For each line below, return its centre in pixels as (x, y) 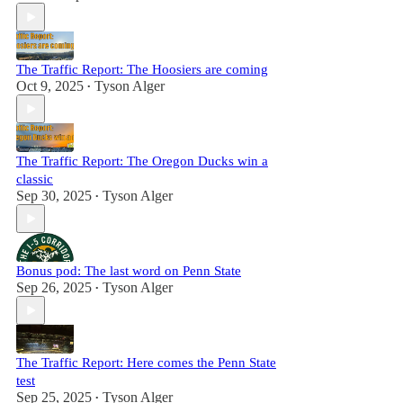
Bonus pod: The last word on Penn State (129, 271)
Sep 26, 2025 (54, 287)
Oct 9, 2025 (50, 86)
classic (35, 179)
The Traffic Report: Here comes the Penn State (146, 363)
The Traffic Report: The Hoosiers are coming (142, 69)
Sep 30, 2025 (54, 196)
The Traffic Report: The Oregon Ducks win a (142, 161)
